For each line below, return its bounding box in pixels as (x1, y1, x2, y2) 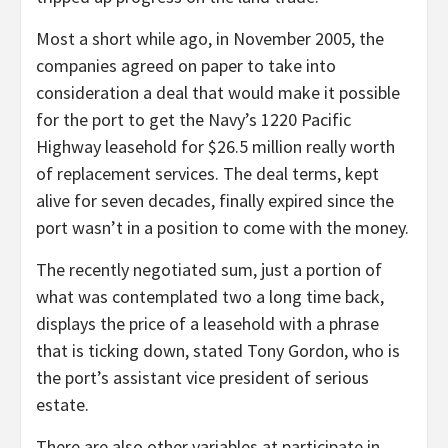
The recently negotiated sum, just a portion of (36, 257, 382, 281)
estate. (36, 392, 89, 416)
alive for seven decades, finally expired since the (36, 188, 394, 212)
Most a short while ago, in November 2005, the (36, 26, 384, 50)
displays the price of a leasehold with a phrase (36, 311, 379, 335)
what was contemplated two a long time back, (36, 284, 384, 308)
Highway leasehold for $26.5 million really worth (36, 134, 395, 158)
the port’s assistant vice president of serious (36, 365, 369, 389)
